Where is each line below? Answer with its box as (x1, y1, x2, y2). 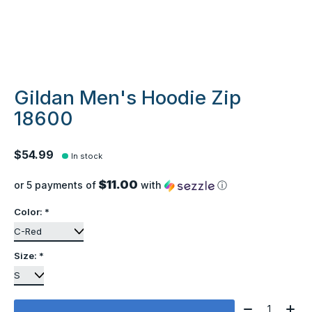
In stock (71, 151, 103, 162)
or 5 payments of (14, 179, 99, 192)
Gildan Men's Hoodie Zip (14, 86, 241, 109)
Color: (14, 206, 45, 218)
